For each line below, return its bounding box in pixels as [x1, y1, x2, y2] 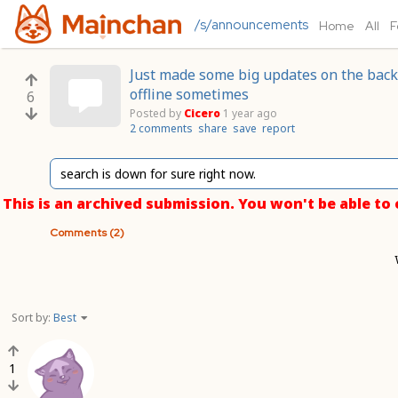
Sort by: [12, 310, 53, 325]
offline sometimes [130, 84, 249, 104]
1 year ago [223, 106, 277, 121]
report [262, 121, 295, 136]
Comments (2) [50, 226, 124, 240]
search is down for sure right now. [60, 165, 256, 182]
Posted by [130, 106, 181, 121]
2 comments [130, 121, 193, 136]
